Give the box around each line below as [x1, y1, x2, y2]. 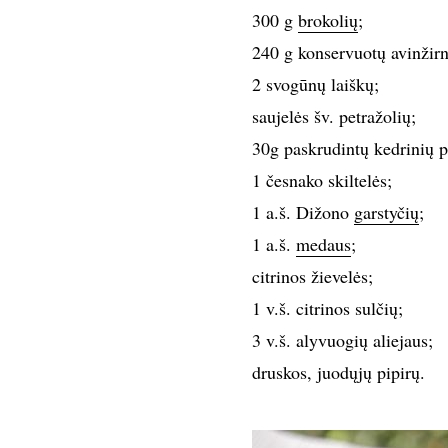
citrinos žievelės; [251, 264, 373, 288]
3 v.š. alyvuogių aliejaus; [251, 328, 433, 352]
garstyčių [353, 200, 419, 224]
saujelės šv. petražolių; [251, 104, 416, 128]
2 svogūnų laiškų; [251, 72, 379, 96]
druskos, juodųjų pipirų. [251, 360, 425, 384]
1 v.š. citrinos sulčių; [251, 296, 403, 320]
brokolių [297, 8, 358, 32]
